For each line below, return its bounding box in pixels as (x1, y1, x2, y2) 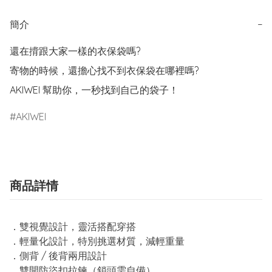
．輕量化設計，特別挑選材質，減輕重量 (10, 235, 185, 248)
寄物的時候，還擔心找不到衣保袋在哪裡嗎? (10, 64, 199, 77)
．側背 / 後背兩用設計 (10, 250, 107, 262)
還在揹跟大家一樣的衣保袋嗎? (10, 45, 140, 58)
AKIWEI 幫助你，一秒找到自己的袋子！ (10, 84, 178, 97)
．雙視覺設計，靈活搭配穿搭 (10, 220, 136, 233)
